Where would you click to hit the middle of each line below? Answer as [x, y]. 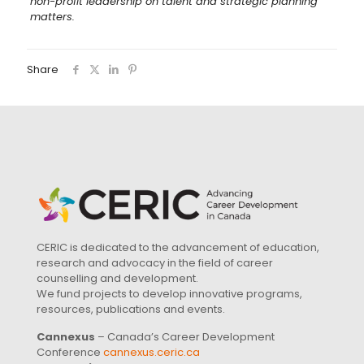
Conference [70, 353]
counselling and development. [117, 279]
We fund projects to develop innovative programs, [169, 294]
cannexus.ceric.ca [152, 353]
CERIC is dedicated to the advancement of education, [178, 248]
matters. [52, 17]
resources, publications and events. [131, 310]
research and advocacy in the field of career [155, 263]
